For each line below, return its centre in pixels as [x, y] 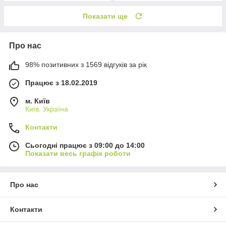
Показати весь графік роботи [78, 153]
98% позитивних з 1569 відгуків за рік [86, 64]
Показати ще [105, 16]
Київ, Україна [47, 109]
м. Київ [38, 101]
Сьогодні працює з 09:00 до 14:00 [85, 145]
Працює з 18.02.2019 [61, 82]
